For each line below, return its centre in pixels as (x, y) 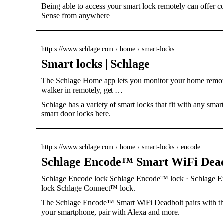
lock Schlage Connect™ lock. (88, 188)
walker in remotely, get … (82, 90)
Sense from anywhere (75, 15)
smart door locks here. (76, 113)
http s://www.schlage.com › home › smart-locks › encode (121, 147)
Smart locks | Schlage (96, 63)
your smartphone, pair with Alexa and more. (111, 212)
